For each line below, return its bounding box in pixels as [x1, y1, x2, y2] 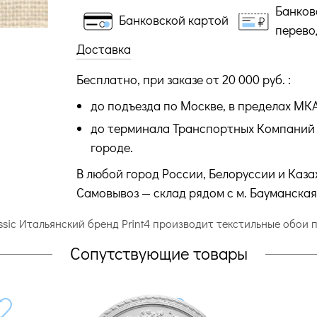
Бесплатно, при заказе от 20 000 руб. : [76, 70, 291, 88]
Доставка [76, 40, 131, 57]
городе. [90, 138, 133, 156]
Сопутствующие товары [69, 241, 248, 264]
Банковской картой [119, 11, 229, 29]
